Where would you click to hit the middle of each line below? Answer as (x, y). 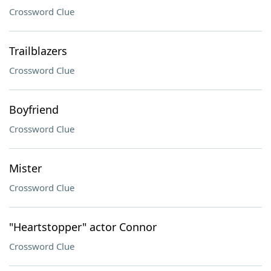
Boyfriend (34, 109)
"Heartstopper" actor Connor (83, 227)
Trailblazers (38, 51)
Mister (25, 168)
